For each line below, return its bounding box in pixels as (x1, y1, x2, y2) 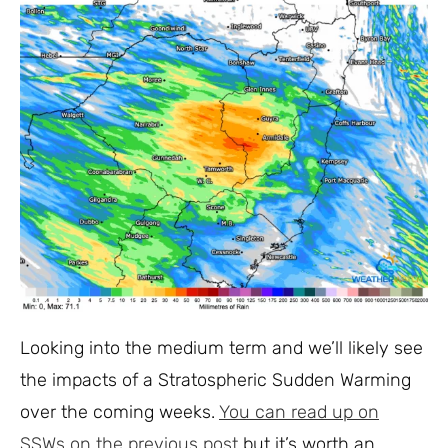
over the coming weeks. (20, 401, 219, 423)
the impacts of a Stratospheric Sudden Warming (20, 369, 411, 391)
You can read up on (219, 401, 379, 423)
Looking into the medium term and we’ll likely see (20, 337, 423, 359)
